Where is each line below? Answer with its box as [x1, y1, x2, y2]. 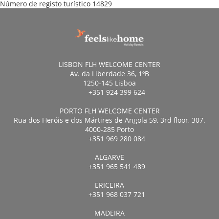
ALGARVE [95, 153, 124, 162]
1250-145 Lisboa [83, 78, 136, 88]
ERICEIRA [95, 180, 124, 190]
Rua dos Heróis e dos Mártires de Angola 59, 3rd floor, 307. [14, 115, 205, 125]
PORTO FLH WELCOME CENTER [59, 106, 160, 115]
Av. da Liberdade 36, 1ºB [70, 69, 149, 78]
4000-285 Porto [85, 125, 134, 134]
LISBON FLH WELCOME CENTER [59, 60, 160, 69]
